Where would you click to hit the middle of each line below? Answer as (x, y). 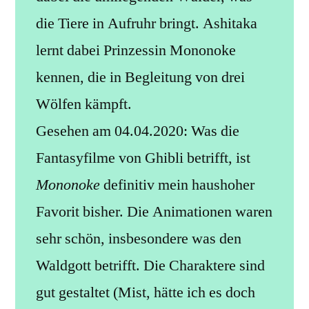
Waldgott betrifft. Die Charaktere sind (150, 265)
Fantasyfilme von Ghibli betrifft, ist (143, 158)
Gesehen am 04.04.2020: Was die (138, 131)
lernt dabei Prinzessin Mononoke (136, 50)
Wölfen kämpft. (84, 104)
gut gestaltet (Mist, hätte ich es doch (146, 292)
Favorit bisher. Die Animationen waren (154, 211)
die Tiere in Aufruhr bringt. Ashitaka (147, 23)
